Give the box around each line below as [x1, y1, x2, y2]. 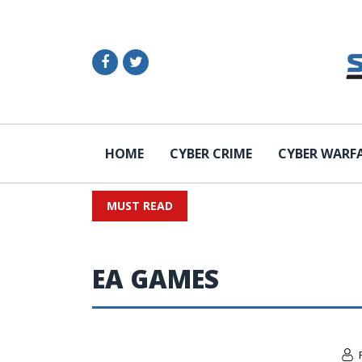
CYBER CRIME [170, 145, 252, 162]
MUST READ [107, 198, 173, 213]
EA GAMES [92, 262, 219, 296]
